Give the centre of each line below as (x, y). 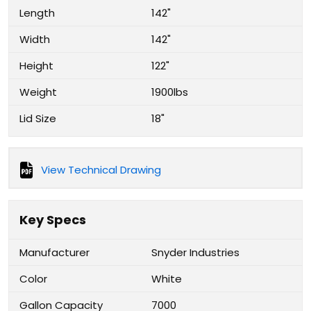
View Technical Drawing (101, 170)
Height (36, 66)
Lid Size (38, 118)
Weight (38, 92)
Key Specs (53, 220)
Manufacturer (54, 252)
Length (37, 13)
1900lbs (170, 92)
